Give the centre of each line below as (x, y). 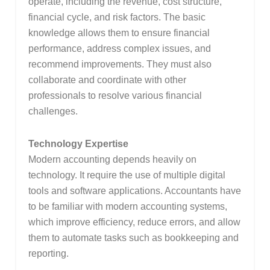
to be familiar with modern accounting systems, (127, 207)
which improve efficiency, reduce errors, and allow (134, 222)
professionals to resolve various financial (115, 96)
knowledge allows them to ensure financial (119, 33)
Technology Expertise (78, 144)
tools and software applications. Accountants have (134, 191)
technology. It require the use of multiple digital (127, 175)
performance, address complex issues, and (119, 49)
